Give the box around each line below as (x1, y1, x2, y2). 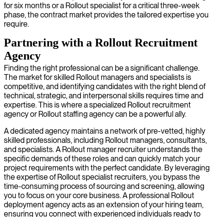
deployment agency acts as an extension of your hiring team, (4, 200, 203, 209)
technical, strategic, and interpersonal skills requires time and (4, 91, 203, 100)
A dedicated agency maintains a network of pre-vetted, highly (4, 126, 205, 136)
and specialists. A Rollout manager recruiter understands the (4, 144, 202, 154)
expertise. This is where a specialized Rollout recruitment (4, 100, 191, 109)
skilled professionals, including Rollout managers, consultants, (4, 135, 207, 145)
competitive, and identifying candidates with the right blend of (4, 81, 205, 91)
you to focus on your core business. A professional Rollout (4, 190, 194, 200)
